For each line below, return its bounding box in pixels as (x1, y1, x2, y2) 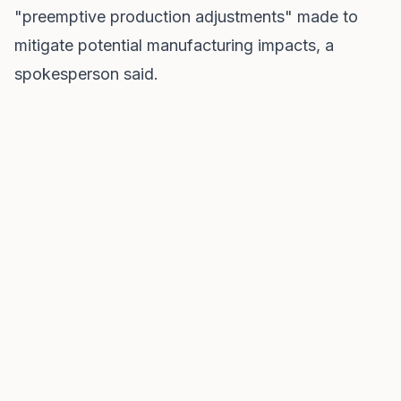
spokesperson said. (14, 64, 158, 83)
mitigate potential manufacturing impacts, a (14, 36, 334, 55)
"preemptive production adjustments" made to (14, 7, 358, 26)
